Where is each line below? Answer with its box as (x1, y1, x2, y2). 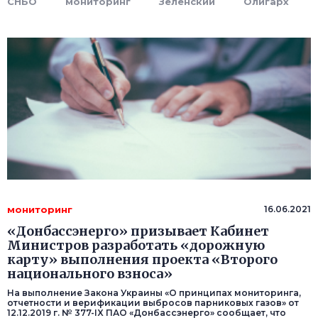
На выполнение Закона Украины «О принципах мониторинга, (7, 287, 301, 299)
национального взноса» (7, 265, 172, 283)
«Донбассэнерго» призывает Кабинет (7, 223, 269, 240)
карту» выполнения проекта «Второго (7, 251, 278, 268)
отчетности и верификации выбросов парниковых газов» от (7, 297, 299, 309)
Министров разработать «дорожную (7, 237, 265, 254)
